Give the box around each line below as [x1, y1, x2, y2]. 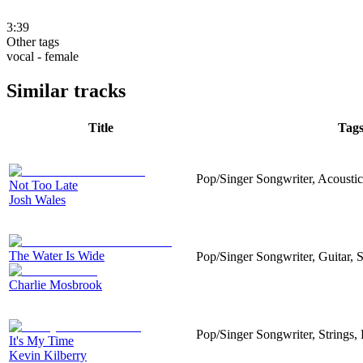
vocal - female [6, 49, 79, 63]
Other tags [6, 34, 59, 49]
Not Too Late [9, 177, 78, 192]
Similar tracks [6, 79, 126, 101]
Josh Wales [9, 192, 66, 207]
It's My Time [9, 333, 74, 348]
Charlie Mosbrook [9, 277, 102, 292]
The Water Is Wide [9, 248, 105, 263]
